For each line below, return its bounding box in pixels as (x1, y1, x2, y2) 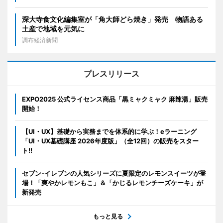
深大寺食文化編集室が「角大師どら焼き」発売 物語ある (22, 14, 203, 23)
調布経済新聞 (22, 36, 58, 44)
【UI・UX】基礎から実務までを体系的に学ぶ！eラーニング (22, 127, 197, 135)
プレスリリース (84, 68, 139, 79)
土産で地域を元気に (22, 24, 85, 33)
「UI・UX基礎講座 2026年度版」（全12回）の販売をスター (22, 136, 199, 145)
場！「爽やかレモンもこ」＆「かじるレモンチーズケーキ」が (22, 178, 203, 187)
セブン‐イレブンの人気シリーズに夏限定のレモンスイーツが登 (22, 169, 206, 177)
